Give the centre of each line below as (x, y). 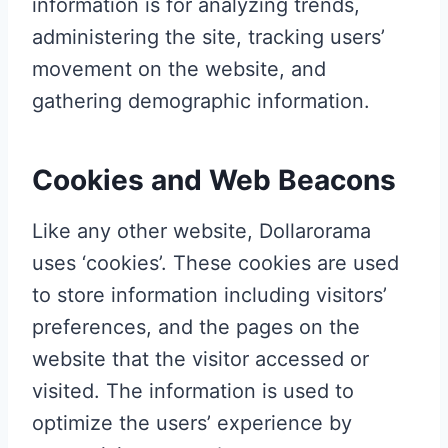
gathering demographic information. (201, 100)
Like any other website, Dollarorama (201, 230)
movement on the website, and (179, 68)
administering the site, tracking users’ (208, 36)
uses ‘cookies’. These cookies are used (215, 262)
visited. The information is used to (193, 390)
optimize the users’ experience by (192, 422)
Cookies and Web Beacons (214, 179)
